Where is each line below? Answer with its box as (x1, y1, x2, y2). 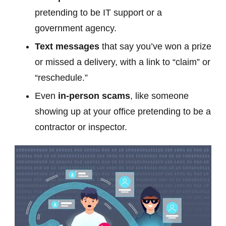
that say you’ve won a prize (99, 41, 211, 52)
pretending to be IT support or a (35, 8, 162, 18)
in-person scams (58, 91, 130, 101)
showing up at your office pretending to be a (35, 106, 211, 117)
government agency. (35, 23, 117, 34)
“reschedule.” (35, 73, 88, 83)
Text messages (35, 41, 99, 52)
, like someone (130, 91, 189, 101)
